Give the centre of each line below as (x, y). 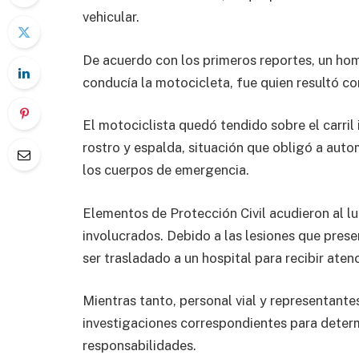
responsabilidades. (139, 346)
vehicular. (111, 17)
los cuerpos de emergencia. (166, 170)
